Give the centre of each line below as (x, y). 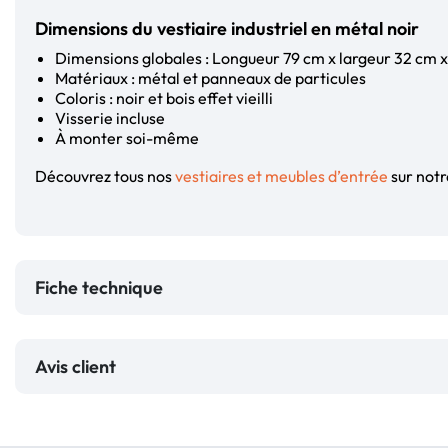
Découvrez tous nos (105, 175)
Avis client (79, 366)
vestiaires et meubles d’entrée (281, 175)
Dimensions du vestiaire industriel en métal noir (227, 28)
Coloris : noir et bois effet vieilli (164, 97)
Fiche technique (99, 287)
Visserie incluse (110, 117)
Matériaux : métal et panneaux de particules (210, 77)
